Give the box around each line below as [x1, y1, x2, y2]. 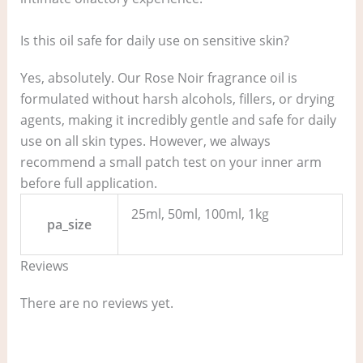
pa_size [46, 216, 92, 234]
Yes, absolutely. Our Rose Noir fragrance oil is [19, 69, 297, 88]
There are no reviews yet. [19, 294, 173, 313]
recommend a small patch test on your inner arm [19, 153, 322, 172]
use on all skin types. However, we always [19, 132, 271, 151]
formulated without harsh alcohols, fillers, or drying [19, 90, 335, 109]
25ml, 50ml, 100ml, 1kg [130, 205, 269, 224]
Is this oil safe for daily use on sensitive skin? [19, 32, 289, 50]
